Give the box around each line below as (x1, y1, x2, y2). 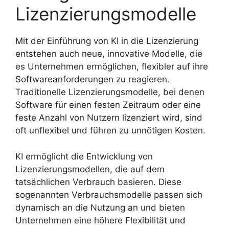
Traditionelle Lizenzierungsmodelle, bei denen (15, 87, 204, 98)
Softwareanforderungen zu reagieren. (15, 74, 170, 85)
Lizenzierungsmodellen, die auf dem (15, 164, 165, 174)
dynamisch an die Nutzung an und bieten (15, 202, 185, 213)
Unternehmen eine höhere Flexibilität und (15, 215, 186, 225)
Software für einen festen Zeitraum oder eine (15, 100, 201, 110)
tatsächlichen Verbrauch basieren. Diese (15, 176, 181, 187)
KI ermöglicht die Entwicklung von (15, 151, 153, 162)
